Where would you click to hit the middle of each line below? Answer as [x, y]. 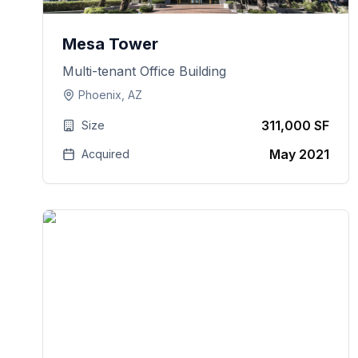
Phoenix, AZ [111, 95]
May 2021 [300, 154]
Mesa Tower [111, 44]
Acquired [106, 154]
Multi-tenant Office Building [145, 71]
